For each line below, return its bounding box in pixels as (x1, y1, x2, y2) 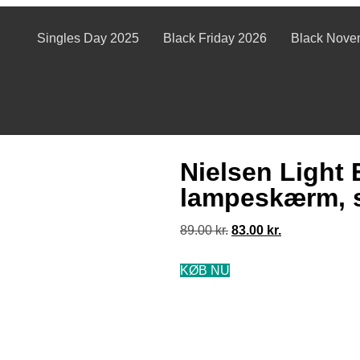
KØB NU (180, 264, 230, 277)
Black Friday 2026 (162, 31, 267, 45)
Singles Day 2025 (36, 31, 139, 45)
